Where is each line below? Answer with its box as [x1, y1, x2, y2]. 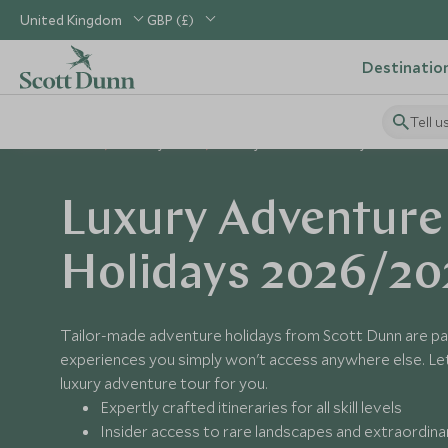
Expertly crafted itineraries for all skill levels [100, 397, 402, 417]
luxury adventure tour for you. [60, 373, 268, 393]
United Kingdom [20, 11, 122, 29]
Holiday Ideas [122, 137, 195, 152]
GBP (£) [147, 11, 194, 29]
